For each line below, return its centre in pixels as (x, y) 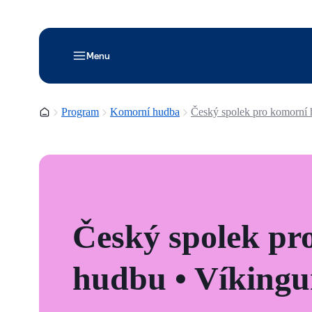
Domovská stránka (79, 112)
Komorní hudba (145, 112)
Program (80, 112)
